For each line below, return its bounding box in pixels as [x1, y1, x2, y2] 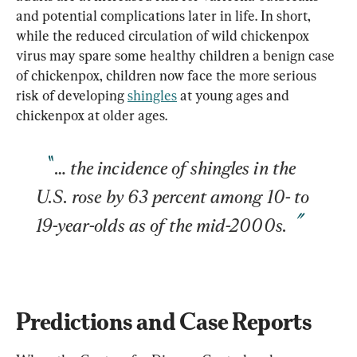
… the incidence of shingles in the [55, 156, 300, 179]
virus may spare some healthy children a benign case [16, 46, 338, 64]
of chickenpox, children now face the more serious [16, 66, 320, 84]
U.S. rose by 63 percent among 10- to [36, 185, 313, 208]
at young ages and [177, 86, 292, 104]
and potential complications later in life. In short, [16, 6, 314, 24]
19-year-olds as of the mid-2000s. [36, 214, 287, 237]
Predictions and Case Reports [16, 307, 312, 335]
